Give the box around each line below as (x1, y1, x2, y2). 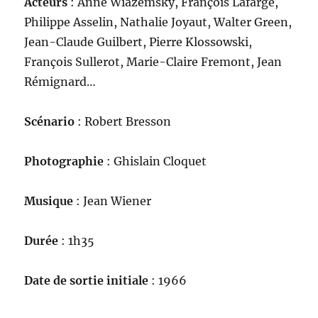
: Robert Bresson (75, 114, 172, 129)
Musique (24, 194, 77, 209)
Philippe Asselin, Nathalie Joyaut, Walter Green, (24, 15, 292, 30)
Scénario (24, 114, 75, 129)
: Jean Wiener (76, 194, 152, 209)
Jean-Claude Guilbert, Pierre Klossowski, (24, 35, 253, 50)
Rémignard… (24, 75, 97, 89)
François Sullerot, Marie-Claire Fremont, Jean (24, 55, 283, 70)
